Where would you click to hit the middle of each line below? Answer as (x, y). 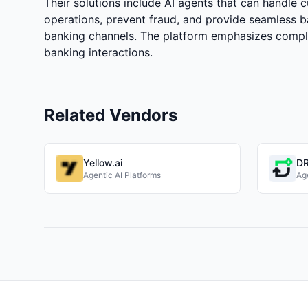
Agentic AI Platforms (122, 175)
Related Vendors (111, 115)
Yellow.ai (103, 162)
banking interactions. (98, 52)
